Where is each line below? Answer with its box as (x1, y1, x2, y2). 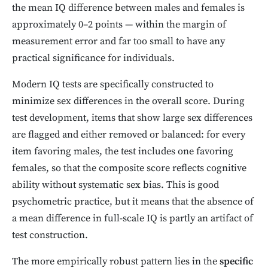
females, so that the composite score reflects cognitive (12, 162, 246, 175)
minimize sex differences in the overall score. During (12, 95, 245, 108)
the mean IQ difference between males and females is (12, 2, 245, 15)
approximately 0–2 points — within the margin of (12, 19, 226, 32)
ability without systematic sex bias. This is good (12, 179, 219, 192)
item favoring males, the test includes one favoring (12, 145, 233, 159)
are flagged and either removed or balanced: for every (12, 129, 245, 142)
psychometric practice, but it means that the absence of (12, 196, 254, 209)
